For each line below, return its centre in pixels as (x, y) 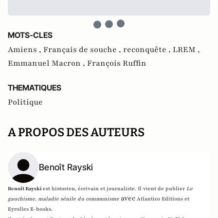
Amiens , (26, 50)
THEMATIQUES (35, 88)
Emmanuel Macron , (47, 63)
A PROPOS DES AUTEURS (76, 132)
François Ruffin (117, 63)
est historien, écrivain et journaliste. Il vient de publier (115, 189)
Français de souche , (83, 50)
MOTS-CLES (30, 35)
